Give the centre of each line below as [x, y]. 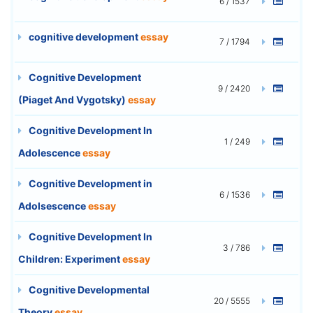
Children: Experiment [70, 259]
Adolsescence [53, 205]
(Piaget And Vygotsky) [73, 99]
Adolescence [50, 152]
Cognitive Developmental [88, 289]
